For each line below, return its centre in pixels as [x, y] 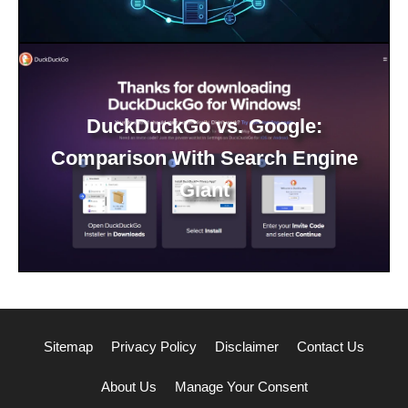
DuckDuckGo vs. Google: [204, 126]
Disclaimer [247, 347]
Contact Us [331, 347]
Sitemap [68, 347]
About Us [128, 387]
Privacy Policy [154, 347]
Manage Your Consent [241, 387]
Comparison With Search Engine [204, 158]
